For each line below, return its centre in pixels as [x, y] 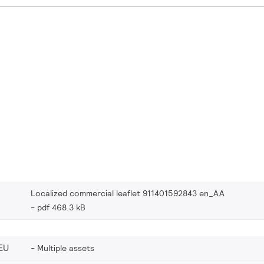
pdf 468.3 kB [61, 207]
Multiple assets [66, 248]
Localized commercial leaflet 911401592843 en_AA [128, 193]
